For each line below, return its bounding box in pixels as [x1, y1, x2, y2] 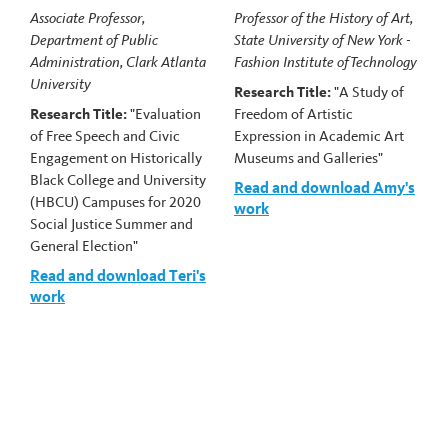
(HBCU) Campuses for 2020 [30, 193, 201, 211]
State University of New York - [234, 31, 411, 49]
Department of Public [30, 31, 158, 49]
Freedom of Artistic [234, 105, 353, 123]
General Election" [30, 237, 138, 255]
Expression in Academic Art [234, 127, 404, 145]
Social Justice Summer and [30, 215, 193, 233]
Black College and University [30, 171, 206, 189]
